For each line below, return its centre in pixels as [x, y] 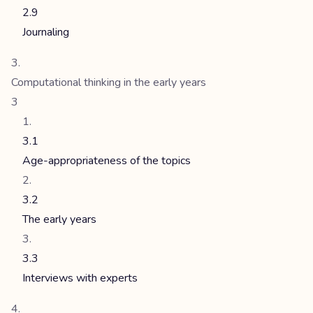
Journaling [46, 32]
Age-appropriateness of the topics [107, 161]
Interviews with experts [80, 278]
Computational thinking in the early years [109, 82]
